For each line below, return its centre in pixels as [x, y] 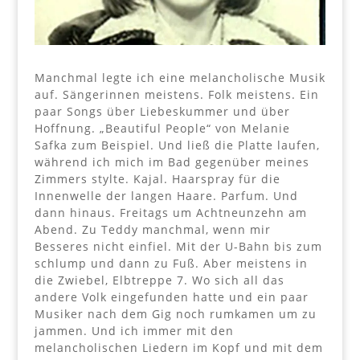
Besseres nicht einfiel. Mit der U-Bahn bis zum [178, 246]
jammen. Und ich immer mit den [134, 330]
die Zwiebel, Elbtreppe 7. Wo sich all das [159, 280]
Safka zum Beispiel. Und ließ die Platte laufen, [177, 145]
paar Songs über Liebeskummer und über [162, 111]
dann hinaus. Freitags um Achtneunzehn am [170, 212]
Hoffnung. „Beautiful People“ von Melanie [162, 128]
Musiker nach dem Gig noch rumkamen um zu [175, 313]
